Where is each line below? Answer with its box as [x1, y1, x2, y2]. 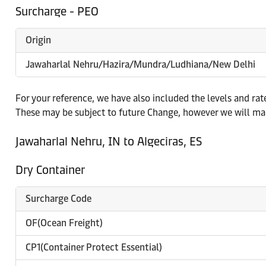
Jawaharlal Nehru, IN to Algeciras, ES [15, 134, 202, 148]
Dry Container [15, 163, 85, 177]
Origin [26, 34, 51, 46]
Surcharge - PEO [15, 4, 99, 18]
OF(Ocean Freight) [26, 217, 103, 229]
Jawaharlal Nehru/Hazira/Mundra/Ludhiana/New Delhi [26, 59, 255, 70]
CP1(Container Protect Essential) [26, 242, 162, 253]
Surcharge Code [26, 193, 91, 204]
